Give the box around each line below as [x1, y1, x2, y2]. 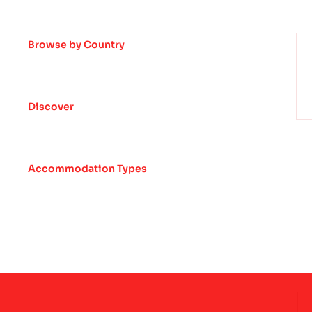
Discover [28, 100, 74, 113]
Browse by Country [28, 38, 125, 51]
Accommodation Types [28, 162, 147, 175]
